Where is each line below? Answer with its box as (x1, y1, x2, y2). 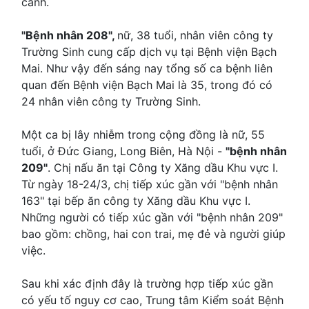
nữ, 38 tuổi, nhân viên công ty (117, 28, 273, 43)
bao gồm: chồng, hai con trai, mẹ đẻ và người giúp (21, 227, 286, 241)
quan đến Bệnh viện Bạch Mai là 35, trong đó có (21, 78, 272, 92)
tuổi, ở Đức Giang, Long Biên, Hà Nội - (21, 144, 226, 159)
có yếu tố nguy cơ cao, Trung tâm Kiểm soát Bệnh (21, 293, 283, 308)
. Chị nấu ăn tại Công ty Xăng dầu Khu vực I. (48, 161, 278, 175)
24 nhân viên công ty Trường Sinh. (21, 94, 201, 109)
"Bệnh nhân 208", (21, 28, 117, 43)
